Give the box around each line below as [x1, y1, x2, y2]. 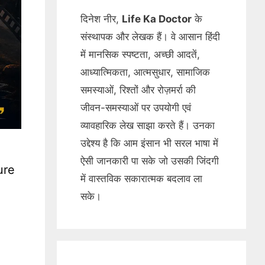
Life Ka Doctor [122, 13, 192, 25]
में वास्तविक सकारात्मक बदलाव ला [80, 173, 202, 185]
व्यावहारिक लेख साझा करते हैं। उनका [80, 119, 215, 131]
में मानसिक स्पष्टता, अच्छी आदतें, [80, 49, 200, 60]
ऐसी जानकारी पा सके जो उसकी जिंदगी [80, 155, 219, 167]
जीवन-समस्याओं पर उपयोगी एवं [80, 102, 191, 114]
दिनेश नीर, [80, 13, 122, 25]
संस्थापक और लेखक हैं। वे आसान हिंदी [80, 31, 220, 43]
